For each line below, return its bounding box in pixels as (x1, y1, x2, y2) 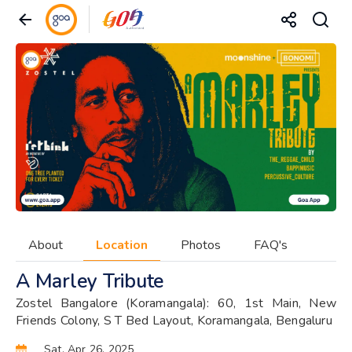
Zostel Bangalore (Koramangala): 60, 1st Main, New (16, 294, 336, 312)
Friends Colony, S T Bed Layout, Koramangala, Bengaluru (16, 311, 332, 329)
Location (96, 236, 148, 254)
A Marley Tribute (16, 267, 164, 295)
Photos (181, 236, 221, 254)
